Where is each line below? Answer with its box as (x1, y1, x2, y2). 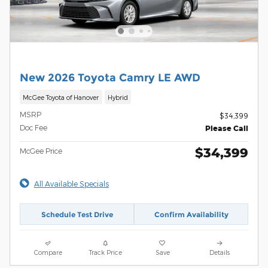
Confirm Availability (154, 209, 229, 219)
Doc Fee (20, 123, 47, 132)
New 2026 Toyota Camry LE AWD (20, 71, 200, 84)
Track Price (89, 248, 122, 257)
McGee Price (20, 146, 62, 155)
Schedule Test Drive (41, 209, 113, 219)
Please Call (205, 123, 248, 133)
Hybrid (107, 93, 128, 101)
